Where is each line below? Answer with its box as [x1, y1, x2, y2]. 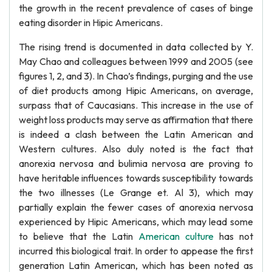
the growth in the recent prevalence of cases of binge [19, 2, 253, 14]
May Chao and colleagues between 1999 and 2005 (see [19, 55, 253, 67]
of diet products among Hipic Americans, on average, [19, 84, 253, 97]
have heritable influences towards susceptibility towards [19, 172, 253, 184]
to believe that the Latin [19, 230, 138, 242]
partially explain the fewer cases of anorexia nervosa [19, 201, 253, 213]
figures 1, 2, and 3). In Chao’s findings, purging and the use [19, 70, 253, 82]
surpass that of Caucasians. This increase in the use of [19, 99, 253, 111]
